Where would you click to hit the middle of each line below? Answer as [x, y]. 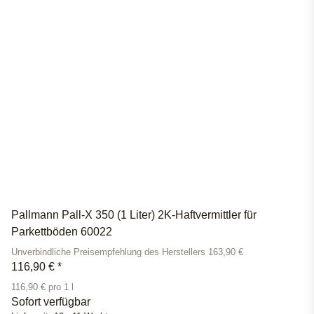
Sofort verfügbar [51, 302]
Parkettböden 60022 [62, 232]
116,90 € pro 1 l [42, 288]
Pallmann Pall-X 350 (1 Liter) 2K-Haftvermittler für [134, 215]
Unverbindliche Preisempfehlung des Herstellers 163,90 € [127, 253]
